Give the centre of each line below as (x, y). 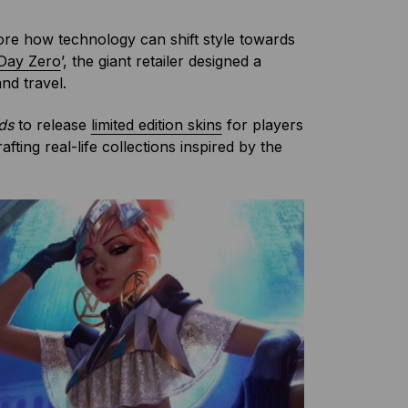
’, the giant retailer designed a (161, 61)
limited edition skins (156, 125)
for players (262, 125)
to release (54, 125)
